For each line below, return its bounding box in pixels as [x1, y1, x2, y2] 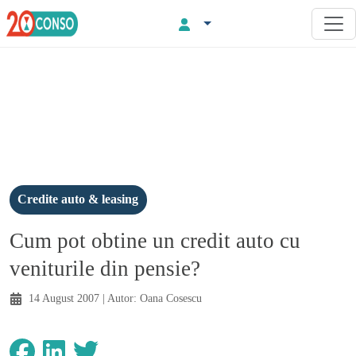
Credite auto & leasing [17, 192, 139, 207]
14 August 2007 [29, 291, 99, 304]
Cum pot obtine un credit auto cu [10, 228, 300, 253]
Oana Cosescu [140, 291, 202, 304]
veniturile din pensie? [10, 256, 200, 281]
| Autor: [99, 291, 140, 304]
